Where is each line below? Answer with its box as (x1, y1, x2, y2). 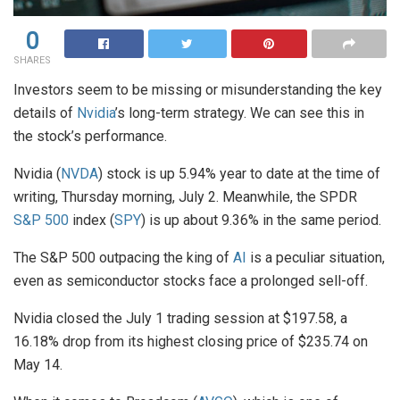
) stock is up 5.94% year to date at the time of (98, 164, 380, 182)
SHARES (13, 54, 51, 66)
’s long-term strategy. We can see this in (115, 104, 364, 121)
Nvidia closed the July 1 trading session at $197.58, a (13, 309, 347, 327)
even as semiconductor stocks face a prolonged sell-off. (13, 271, 368, 289)
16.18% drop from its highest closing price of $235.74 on (13, 332, 368, 350)
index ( (69, 211, 114, 229)
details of (13, 104, 77, 121)
